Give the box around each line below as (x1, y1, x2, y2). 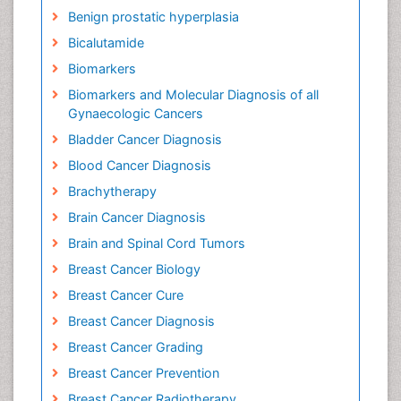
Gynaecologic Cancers (67, 105, 203, 121)
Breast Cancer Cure (67, 286, 183, 303)
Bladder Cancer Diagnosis (67, 131, 222, 147)
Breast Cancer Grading (67, 338, 203, 354)
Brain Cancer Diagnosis (67, 209, 206, 225)
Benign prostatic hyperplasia (67, 8, 239, 24)
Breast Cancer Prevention (67, 364, 219, 380)
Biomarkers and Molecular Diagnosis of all (67, 86, 319, 102)
